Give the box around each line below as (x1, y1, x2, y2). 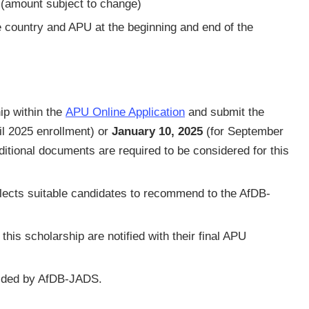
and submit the (185, 106, 264, 119)
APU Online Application (66, 106, 185, 119)
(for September (203, 125, 283, 138)
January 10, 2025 (112, 125, 203, 138)
